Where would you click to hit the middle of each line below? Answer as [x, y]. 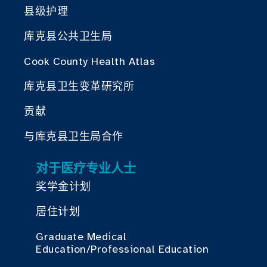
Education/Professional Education [122, 249]
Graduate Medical [81, 236]
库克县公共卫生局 [68, 36]
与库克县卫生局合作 [74, 136]
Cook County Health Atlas [89, 61]
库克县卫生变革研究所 [79, 86]
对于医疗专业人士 [86, 168]
